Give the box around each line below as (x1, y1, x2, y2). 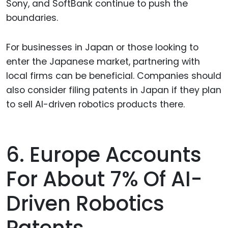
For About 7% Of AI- (6, 165, 202, 194)
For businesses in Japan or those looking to (6, 41, 198, 54)
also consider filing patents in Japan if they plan (6, 84, 221, 97)
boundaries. (6, 11, 58, 24)
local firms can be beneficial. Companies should (6, 70, 221, 82)
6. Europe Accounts (6, 140, 202, 169)
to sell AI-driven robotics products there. (6, 98, 185, 111)
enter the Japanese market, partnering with (6, 55, 200, 68)
